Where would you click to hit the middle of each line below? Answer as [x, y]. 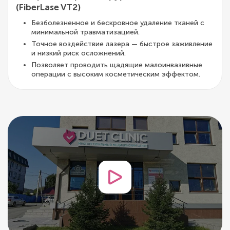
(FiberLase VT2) [48, 7]
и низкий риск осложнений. [79, 53]
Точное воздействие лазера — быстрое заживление [122, 44]
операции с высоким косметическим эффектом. [116, 74]
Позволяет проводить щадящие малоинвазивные [117, 65]
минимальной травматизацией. [85, 32]
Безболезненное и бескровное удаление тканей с [118, 23]
